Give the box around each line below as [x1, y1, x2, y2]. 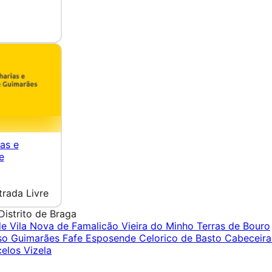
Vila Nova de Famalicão [10, 219, 121, 232]
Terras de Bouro [197, 219, 270, 232]
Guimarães [11, 231, 63, 244]
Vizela [24, 243, 52, 256]
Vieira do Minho [121, 219, 197, 232]
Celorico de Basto [139, 231, 225, 244]
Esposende [86, 231, 139, 244]
